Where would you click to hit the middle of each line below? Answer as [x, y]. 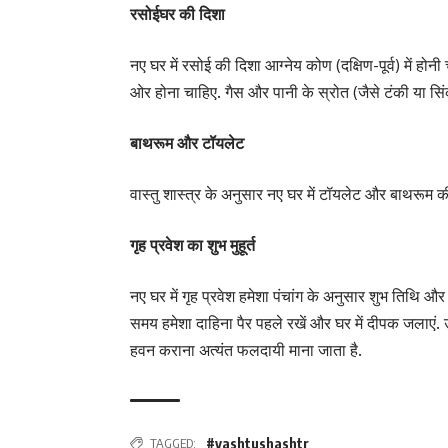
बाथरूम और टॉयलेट [187, 143]
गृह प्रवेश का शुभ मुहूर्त [192, 245]
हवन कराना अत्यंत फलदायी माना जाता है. [248, 350]
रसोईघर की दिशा [177, 14]
